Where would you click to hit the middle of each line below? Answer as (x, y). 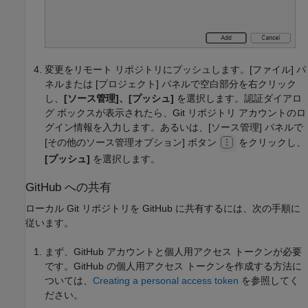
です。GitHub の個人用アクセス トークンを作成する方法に (173, 266)
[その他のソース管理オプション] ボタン (132, 143)
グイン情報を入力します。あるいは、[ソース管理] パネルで (174, 128)
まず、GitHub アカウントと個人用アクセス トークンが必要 (173, 252)
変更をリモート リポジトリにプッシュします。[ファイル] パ (175, 70)
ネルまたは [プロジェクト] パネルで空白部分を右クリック (170, 84)
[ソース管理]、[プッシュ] (119, 99)
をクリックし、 (271, 143)
